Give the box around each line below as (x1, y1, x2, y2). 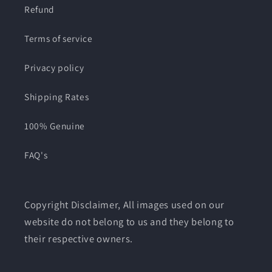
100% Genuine (24, 119, 85, 132)
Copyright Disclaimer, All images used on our (24, 197, 225, 211)
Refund (24, 2, 55, 15)
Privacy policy (24, 61, 84, 73)
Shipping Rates (24, 90, 89, 103)
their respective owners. (24, 231, 133, 245)
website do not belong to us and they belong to (24, 214, 234, 228)
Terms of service (24, 32, 93, 44)
